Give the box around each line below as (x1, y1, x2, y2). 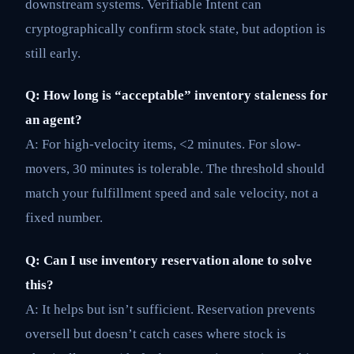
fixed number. (25, 210, 103, 226)
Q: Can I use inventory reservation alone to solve (25, 252, 312, 268)
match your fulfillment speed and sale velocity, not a (25, 186, 318, 201)
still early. (25, 45, 81, 61)
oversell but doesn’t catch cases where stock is (25, 326, 286, 341)
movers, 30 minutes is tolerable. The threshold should (25, 161, 325, 177)
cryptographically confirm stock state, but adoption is (25, 21, 326, 36)
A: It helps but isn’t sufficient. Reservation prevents (25, 301, 315, 317)
